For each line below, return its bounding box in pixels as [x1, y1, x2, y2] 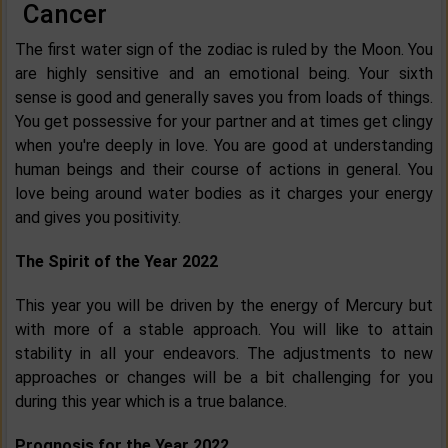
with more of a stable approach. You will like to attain [15, 320, 433, 340]
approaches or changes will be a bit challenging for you [15, 368, 433, 388]
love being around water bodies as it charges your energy [15, 184, 433, 204]
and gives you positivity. [15, 208, 181, 228]
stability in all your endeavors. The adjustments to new [15, 344, 433, 364]
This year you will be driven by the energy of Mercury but [15, 296, 433, 316]
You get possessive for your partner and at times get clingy [15, 112, 433, 132]
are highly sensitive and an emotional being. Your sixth [15, 64, 433, 84]
